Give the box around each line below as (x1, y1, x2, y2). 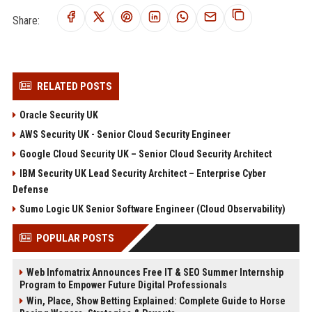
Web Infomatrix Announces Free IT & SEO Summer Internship (26, 266, 283, 278)
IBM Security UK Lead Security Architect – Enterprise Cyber (19, 167, 266, 179)
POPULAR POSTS (36, 231, 114, 244)
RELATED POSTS (36, 79, 112, 93)
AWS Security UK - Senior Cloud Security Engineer (19, 128, 231, 140)
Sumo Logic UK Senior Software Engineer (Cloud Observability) (19, 203, 286, 214)
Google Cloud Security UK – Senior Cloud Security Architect (19, 148, 272, 159)
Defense (12, 183, 49, 195)
